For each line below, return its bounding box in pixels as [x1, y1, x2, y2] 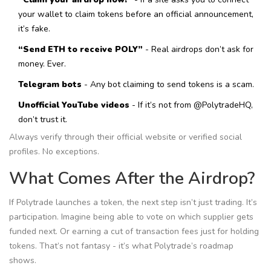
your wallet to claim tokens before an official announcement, [18, 8, 253, 21]
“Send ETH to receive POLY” [18, 44, 143, 56]
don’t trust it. [18, 114, 67, 126]
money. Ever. [18, 58, 66, 70]
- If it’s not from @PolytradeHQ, [129, 99, 253, 111]
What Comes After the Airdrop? [9, 167, 255, 191]
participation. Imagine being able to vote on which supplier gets [9, 211, 253, 223]
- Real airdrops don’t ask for [143, 44, 253, 56]
